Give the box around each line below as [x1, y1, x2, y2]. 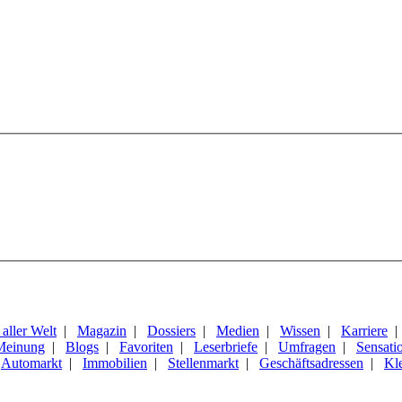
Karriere [341, 322, 388, 338]
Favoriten [119, 338, 173, 354]
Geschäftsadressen [259, 354, 363, 371]
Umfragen [278, 338, 336, 354]
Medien [216, 322, 259, 338]
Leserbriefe [194, 338, 258, 354]
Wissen [280, 322, 320, 338]
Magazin [77, 322, 127, 338]
